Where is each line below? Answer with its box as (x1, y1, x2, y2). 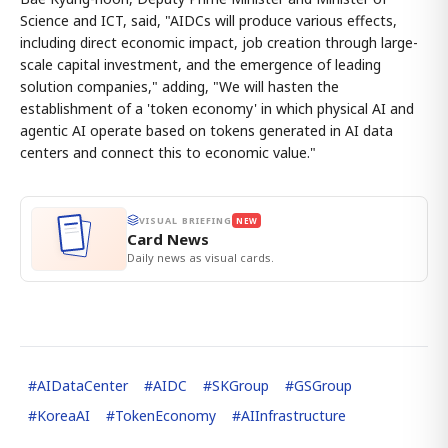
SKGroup (212, 375, 269, 395)
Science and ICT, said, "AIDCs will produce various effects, (20, 10, 397, 30)
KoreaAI (37, 405, 90, 425)
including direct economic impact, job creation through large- (20, 32, 418, 52)
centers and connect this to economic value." (20, 142, 316, 162)
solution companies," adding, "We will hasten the (20, 76, 339, 96)
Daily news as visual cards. (127, 249, 274, 265)
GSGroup (294, 375, 352, 395)
